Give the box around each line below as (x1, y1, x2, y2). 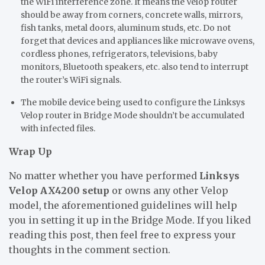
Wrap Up (9, 146, 52, 158)
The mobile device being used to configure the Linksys (21, 97, 245, 108)
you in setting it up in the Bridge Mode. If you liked (9, 214, 251, 227)
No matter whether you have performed (9, 170, 199, 182)
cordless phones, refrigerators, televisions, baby (21, 49, 218, 60)
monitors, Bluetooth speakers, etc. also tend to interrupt (21, 62, 248, 73)
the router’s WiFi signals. (21, 75, 121, 86)
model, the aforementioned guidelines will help (9, 199, 237, 212)
